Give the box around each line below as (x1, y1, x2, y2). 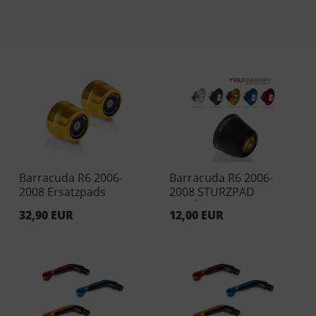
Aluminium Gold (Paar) (18, 197, 140, 214)
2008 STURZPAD (169, 183, 255, 200)
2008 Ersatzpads (18, 183, 106, 200)
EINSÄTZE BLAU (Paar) (169, 197, 285, 214)
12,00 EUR (169, 207, 224, 223)
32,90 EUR (18, 207, 73, 223)
